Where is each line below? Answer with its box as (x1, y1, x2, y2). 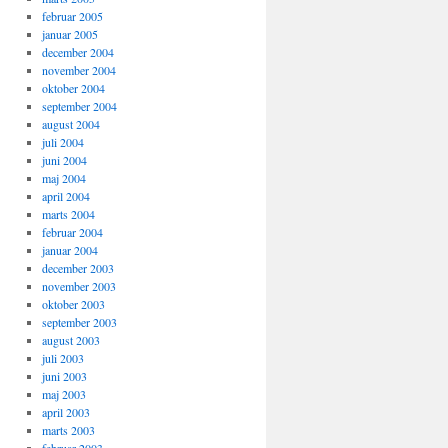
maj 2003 (41, 386, 86, 402)
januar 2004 (41, 242, 98, 258)
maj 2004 (41, 170, 86, 186)
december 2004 (41, 44, 114, 60)
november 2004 (41, 62, 116, 78)
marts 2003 (41, 422, 95, 438)
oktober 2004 (41, 80, 105, 96)
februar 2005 (41, 8, 103, 24)
